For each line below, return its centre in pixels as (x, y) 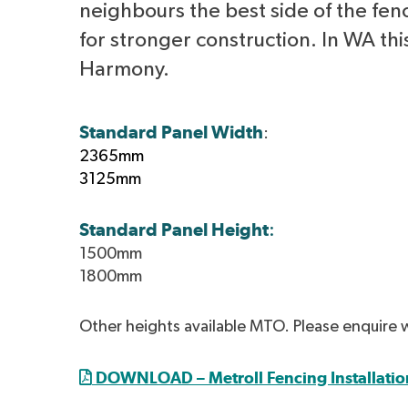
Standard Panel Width (171, 132)
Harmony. (127, 69)
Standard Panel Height (174, 229)
